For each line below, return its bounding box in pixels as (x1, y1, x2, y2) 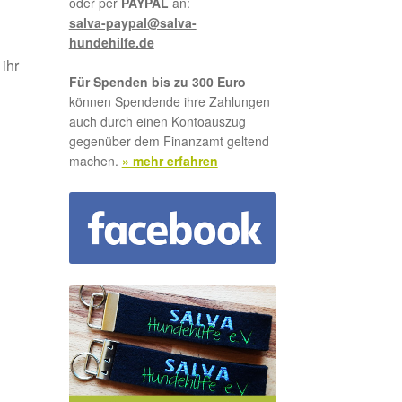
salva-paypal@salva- (68, 13, 197, 32)
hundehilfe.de (68, 33, 154, 52)
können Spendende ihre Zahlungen (68, 92, 270, 111)
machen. (68, 152, 122, 170)
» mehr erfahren (121, 152, 218, 170)
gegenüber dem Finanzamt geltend (68, 132, 269, 151)
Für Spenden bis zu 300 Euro (68, 73, 246, 92)
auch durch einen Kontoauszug (68, 112, 246, 131)
